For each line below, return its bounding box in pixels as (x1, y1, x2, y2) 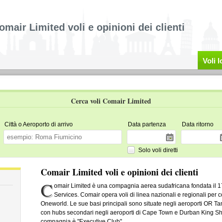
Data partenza (127, 121, 166, 128)
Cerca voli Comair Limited (71, 96, 151, 106)
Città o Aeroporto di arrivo (4, 121, 73, 128)
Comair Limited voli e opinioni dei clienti (40, 166, 198, 178)
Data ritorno (181, 121, 214, 128)
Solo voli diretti (138, 146, 178, 154)
